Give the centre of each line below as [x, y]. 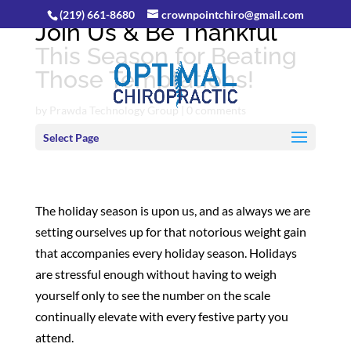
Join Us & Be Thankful [156, 32]
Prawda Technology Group [114, 110]
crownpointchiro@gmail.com [232, 14]
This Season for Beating [166, 56]
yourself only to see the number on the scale [152, 295]
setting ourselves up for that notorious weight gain [170, 231]
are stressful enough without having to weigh [156, 273]
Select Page [71, 138]
